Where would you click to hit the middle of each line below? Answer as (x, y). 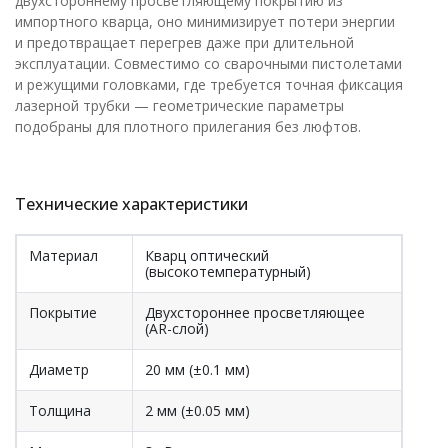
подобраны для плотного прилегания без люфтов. (188, 126)
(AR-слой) (177, 328)
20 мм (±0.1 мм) (197, 369)
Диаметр (59, 369)
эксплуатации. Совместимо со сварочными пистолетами (208, 63)
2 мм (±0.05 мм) (197, 410)
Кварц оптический (207, 255)
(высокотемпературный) (228, 271)
